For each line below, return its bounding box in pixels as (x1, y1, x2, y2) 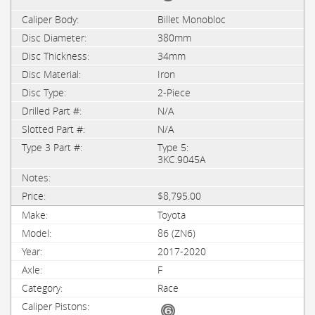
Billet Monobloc (157, 13, 226, 26)
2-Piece (157, 86, 191, 99)
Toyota (157, 208, 186, 221)
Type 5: (157, 141, 188, 154)
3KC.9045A (157, 153, 205, 166)
